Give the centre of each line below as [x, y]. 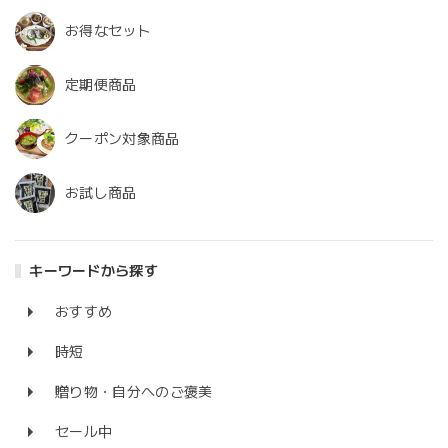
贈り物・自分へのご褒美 [134, 392]
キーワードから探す [94, 271]
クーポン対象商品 [122, 139]
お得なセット [108, 31]
